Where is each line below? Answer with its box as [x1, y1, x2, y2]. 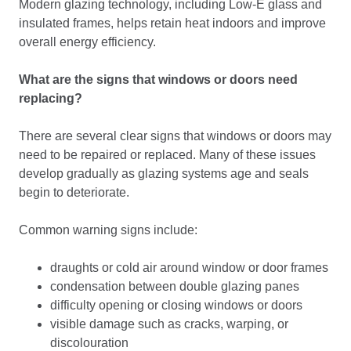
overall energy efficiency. [19, 35, 156, 49]
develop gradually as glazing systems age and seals [19, 167, 309, 180]
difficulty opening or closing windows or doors [50, 299, 302, 312]
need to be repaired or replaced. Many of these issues [19, 148, 316, 161]
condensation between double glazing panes [50, 280, 299, 293]
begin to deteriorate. [19, 186, 129, 199]
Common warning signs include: [19, 223, 197, 237]
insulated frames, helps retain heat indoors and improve [19, 16, 326, 30]
